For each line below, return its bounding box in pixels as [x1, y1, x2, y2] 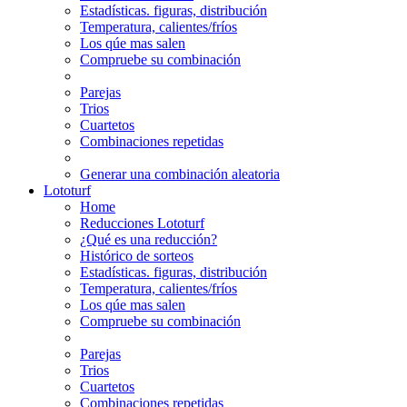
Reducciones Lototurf [80, 214, 204, 231]
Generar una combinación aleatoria [80, 165, 280, 182]
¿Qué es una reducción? [80, 231, 217, 247]
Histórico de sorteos [80, 247, 194, 263]
